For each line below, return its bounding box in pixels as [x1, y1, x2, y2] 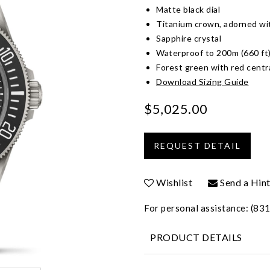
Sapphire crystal [156, 33, 221, 43]
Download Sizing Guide [156, 76, 249, 87]
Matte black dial [156, 4, 220, 14]
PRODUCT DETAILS [150, 231, 242, 243]
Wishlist [156, 176, 192, 188]
